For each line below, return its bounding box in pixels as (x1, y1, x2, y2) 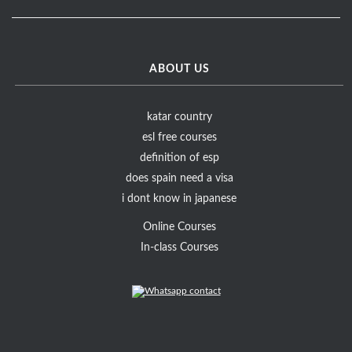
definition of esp (139, 152, 219, 164)
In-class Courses (140, 242, 218, 254)
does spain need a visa (125, 173, 233, 185)
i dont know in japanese (122, 193, 237, 205)
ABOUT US (148, 64, 210, 75)
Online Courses (142, 222, 216, 233)
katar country (146, 112, 212, 123)
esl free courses (141, 132, 217, 144)
